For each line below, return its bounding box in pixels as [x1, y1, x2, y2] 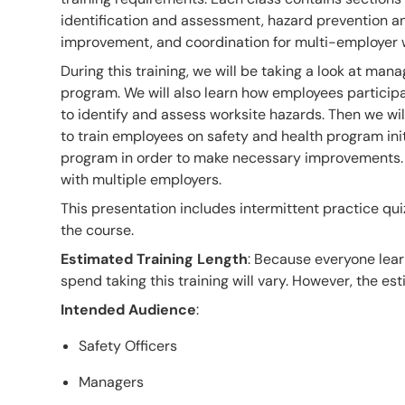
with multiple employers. [61, 169, 221, 189]
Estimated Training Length [61, 249, 248, 268]
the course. [61, 220, 134, 240]
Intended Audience [61, 299, 196, 319]
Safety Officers [79, 335, 177, 355]
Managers [79, 372, 144, 391]
